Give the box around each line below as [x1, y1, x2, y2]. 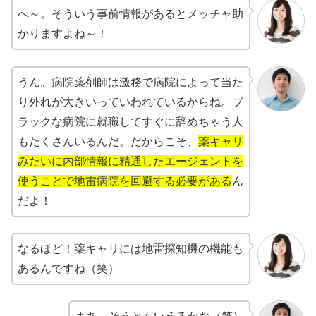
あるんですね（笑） [18, 262, 119, 274]
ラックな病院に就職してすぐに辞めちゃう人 [18, 115, 243, 128]
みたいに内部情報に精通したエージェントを [18, 154, 243, 167]
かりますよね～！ [18, 28, 108, 40]
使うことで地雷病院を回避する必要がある [18, 174, 232, 187]
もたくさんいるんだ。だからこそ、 [18, 135, 198, 147]
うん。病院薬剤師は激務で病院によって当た [18, 75, 243, 88]
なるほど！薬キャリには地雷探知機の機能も [18, 242, 243, 255]
